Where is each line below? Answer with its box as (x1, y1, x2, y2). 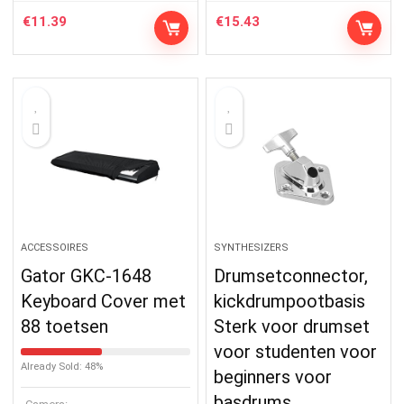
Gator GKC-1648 (21, 264, 152, 287)
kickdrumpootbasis (214, 289, 366, 312)
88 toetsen (21, 315, 109, 337)
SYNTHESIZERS (214, 241, 289, 253)
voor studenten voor (214, 340, 378, 363)
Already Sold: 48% (21, 360, 104, 372)
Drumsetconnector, (214, 264, 369, 287)
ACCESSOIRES (21, 241, 89, 253)
